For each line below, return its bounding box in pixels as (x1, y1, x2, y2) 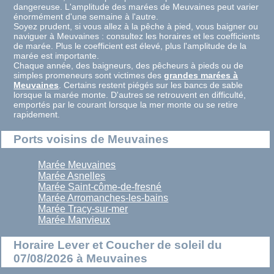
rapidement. (13, 109, 61, 120)
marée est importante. (13, 51, 100, 61)
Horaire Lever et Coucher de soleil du (13, 239, 223, 252)
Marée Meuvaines (38, 159, 116, 170)
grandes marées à (164, 70, 239, 81)
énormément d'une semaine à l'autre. (13, 12, 159, 22)
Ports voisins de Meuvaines (13, 132, 169, 146)
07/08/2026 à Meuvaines (13, 252, 148, 265)
